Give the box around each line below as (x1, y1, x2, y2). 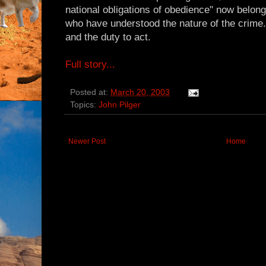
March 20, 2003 (110, 88, 170, 97)
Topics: (70, 100, 99, 110)
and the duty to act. (65, 31, 151, 43)
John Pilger (99, 100, 141, 110)
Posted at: (70, 88, 110, 97)
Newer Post (68, 137, 106, 146)
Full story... (65, 59, 115, 71)
